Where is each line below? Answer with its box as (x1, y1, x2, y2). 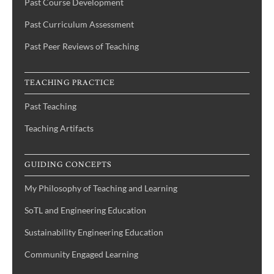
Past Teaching (24, 100, 76, 111)
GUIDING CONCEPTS (24, 160, 112, 169)
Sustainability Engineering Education (24, 226, 163, 237)
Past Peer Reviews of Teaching (24, 40, 139, 51)
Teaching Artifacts (24, 122, 94, 133)
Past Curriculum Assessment (24, 18, 134, 29)
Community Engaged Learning (24, 248, 138, 259)
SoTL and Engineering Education (24, 204, 146, 215)
